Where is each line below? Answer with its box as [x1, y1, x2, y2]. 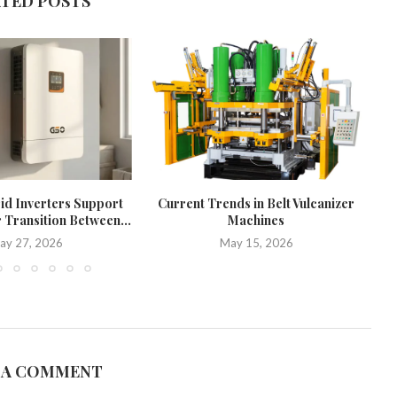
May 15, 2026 [219, 236, 293, 250]
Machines [228, 212, 284, 229]
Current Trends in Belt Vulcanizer [158, 195, 354, 212]
